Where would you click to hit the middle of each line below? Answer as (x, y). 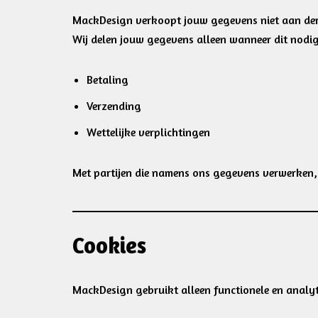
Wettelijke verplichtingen (148, 132)
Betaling (108, 79)
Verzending (114, 106)
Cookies (109, 245)
